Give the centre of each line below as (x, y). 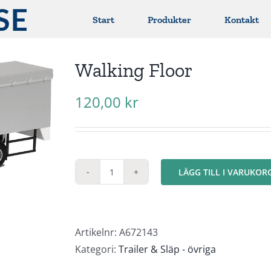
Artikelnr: (97, 232)
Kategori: (97, 249)
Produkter (169, 20)
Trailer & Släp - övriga (167, 249)
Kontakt (242, 20)
